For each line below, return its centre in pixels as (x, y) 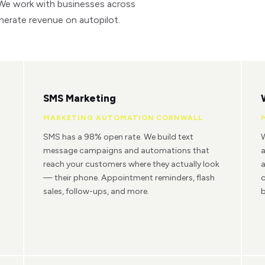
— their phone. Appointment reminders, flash (129, 178)
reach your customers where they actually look (132, 164)
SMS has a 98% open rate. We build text (119, 137)
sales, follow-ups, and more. (96, 192)
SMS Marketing (80, 98)
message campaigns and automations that (127, 151)
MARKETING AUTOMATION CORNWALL (123, 118)
